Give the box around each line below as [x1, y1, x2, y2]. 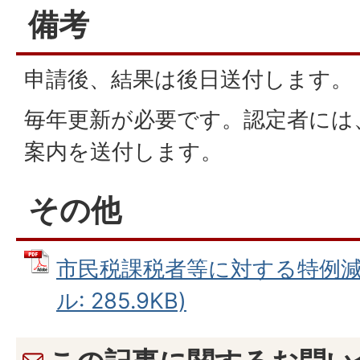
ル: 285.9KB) [56, 288, 186, 314]
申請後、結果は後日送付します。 [24, 66, 353, 92]
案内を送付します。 [24, 138, 223, 165]
